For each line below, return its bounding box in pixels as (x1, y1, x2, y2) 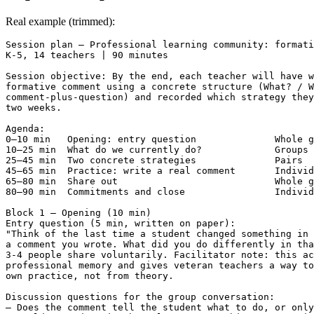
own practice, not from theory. (6, 271, 174, 282)
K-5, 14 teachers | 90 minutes (6, 50, 168, 61)
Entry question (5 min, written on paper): (6, 218, 235, 229)
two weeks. (6, 102, 62, 114)
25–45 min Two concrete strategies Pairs (6, 155, 303, 166)
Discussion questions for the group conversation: (6, 292, 275, 303)
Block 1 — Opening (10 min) (6, 207, 151, 219)
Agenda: (6, 123, 45, 135)
